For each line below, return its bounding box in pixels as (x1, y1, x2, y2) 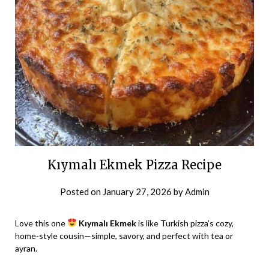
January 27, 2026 (102, 186, 172, 197)
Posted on (59, 186, 103, 197)
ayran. (15, 243, 37, 253)
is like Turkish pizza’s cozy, (136, 217, 234, 228)
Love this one (15, 217, 67, 228)
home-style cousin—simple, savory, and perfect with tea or (15, 230, 233, 241)
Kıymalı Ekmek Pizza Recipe (47, 157, 222, 172)
